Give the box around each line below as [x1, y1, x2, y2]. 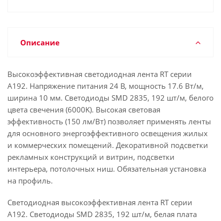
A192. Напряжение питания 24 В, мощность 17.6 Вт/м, [7, 81, 204, 91]
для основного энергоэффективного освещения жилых [7, 128, 208, 138]
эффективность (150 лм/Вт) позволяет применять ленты [7, 116, 211, 126]
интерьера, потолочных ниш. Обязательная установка [7, 164, 206, 174]
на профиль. [7, 176, 53, 185]
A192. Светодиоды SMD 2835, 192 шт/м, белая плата [7, 209, 197, 219]
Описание [20, 37, 60, 47]
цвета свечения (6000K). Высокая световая [7, 105, 160, 114]
